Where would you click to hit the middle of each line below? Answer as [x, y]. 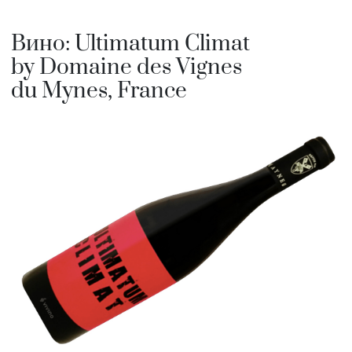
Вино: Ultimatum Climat [130, 43]
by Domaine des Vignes [126, 67]
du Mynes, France [99, 90]
